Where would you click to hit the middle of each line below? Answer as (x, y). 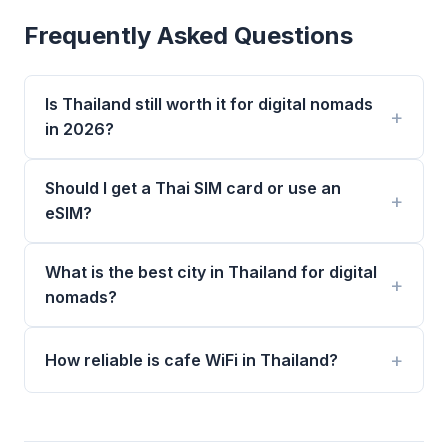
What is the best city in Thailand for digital (211, 272)
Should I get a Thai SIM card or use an (193, 188)
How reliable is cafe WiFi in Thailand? (191, 359)
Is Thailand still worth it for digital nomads (209, 104)
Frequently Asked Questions (188, 35)
